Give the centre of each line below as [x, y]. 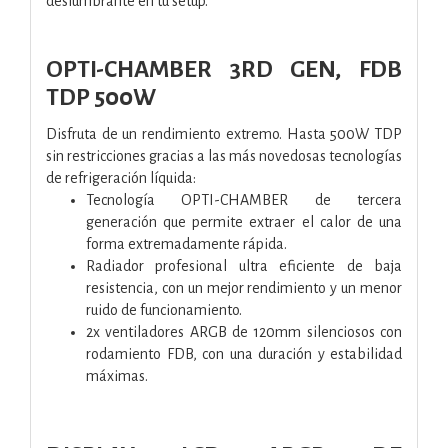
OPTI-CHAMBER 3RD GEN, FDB [224, 69]
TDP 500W [101, 97]
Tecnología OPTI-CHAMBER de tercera [244, 199]
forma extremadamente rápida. [186, 243]
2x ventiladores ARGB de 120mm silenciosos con [244, 331]
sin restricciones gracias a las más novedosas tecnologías [224, 155]
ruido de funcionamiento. [164, 309]
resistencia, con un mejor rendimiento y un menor [244, 287]
